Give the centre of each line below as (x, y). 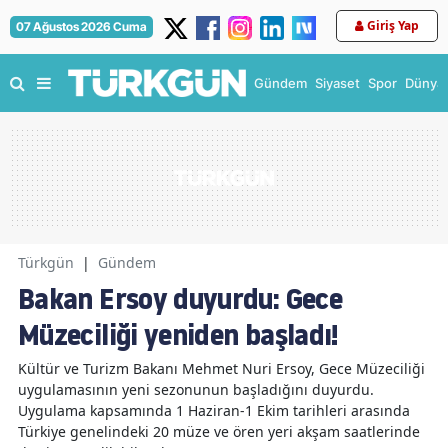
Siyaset (337, 83)
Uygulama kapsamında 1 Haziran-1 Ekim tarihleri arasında (214, 410)
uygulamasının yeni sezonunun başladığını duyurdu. (196, 389)
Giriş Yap (393, 25)
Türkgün (46, 262)
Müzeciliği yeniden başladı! (178, 335)
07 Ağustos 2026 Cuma (81, 26)
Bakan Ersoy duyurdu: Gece (180, 299)
